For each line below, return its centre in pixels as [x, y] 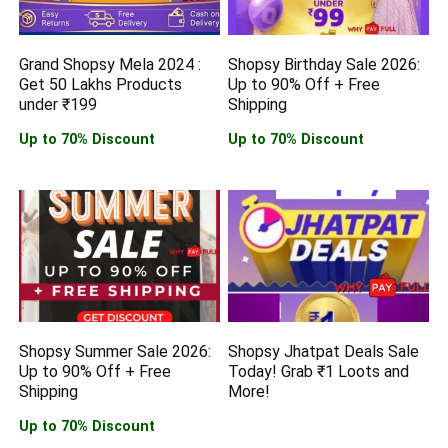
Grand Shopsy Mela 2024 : [110, 65]
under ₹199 [58, 105]
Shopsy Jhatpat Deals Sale [324, 351]
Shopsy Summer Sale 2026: [115, 351]
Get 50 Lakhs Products [101, 85]
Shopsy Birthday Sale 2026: [324, 65]
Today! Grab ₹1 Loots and [319, 371]
